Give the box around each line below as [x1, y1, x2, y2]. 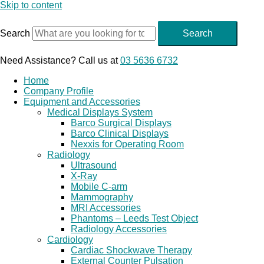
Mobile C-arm [71, 181, 127, 192]
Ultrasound [71, 160, 117, 170]
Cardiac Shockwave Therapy [71, 245, 192, 255]
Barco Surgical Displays [71, 118, 171, 128]
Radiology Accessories [71, 224, 167, 234]
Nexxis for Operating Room [71, 139, 184, 149]
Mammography [71, 192, 133, 202]
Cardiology [47, 235, 93, 245]
